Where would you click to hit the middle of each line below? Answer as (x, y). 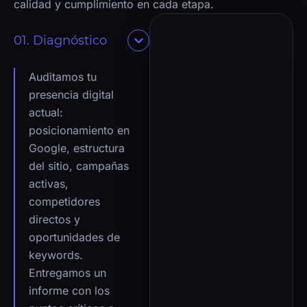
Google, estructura (77, 148)
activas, (49, 184)
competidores (64, 202)
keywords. (56, 255)
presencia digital (71, 95)
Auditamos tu (63, 77)
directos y (54, 220)
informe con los (69, 291)
